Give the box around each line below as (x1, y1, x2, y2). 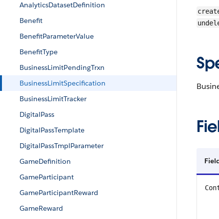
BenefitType (20, 47, 58, 56)
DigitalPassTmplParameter (20, 141, 104, 150)
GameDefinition (20, 157, 71, 166)
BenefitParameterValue (20, 32, 94, 41)
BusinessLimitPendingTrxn (20, 63, 105, 72)
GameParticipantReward (20, 188, 98, 197)
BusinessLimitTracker (20, 94, 87, 103)
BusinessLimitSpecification (20, 79, 106, 88)
